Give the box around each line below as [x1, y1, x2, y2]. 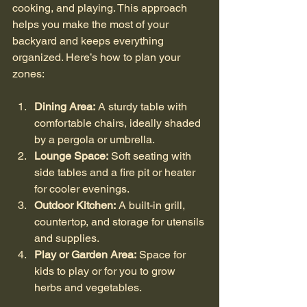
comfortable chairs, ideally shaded [34, 116, 204, 130]
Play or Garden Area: [34, 247, 136, 261]
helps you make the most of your [12, 17, 171, 31]
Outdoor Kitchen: [34, 198, 116, 212]
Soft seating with [108, 149, 194, 162]
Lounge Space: [34, 149, 108, 162]
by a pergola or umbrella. [34, 132, 155, 146]
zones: [12, 66, 45, 80]
